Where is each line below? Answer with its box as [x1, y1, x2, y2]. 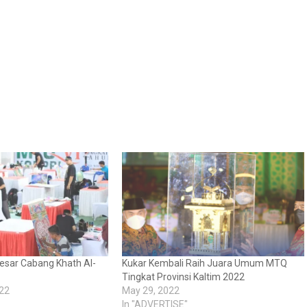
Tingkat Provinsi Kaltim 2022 [121, 271, 245, 283]
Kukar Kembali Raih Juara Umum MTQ [121, 258, 287, 269]
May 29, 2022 [121, 285, 180, 297]
